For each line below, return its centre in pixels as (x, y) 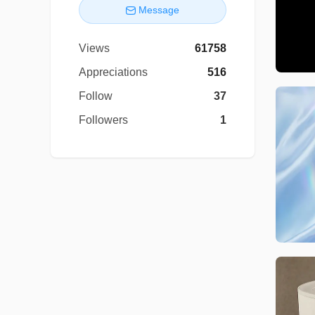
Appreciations (113, 72)
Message (159, 9)
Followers (103, 120)
